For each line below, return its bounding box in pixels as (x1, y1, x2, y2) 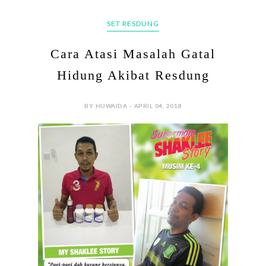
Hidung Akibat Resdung (56, 68, 210, 83)
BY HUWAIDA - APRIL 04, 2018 (84, 102, 182, 110)
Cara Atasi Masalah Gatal (50, 46, 216, 62)
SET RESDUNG (107, 19, 159, 28)
